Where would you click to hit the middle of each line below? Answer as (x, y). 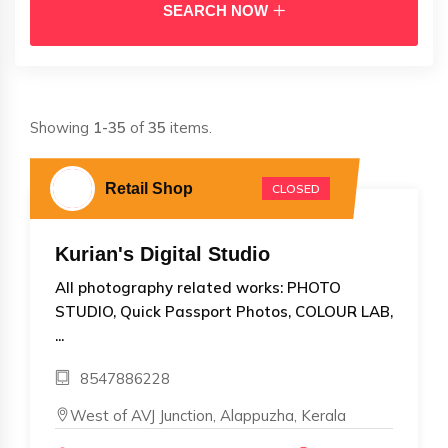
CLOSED (295, 189)
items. (189, 128)
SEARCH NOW (215, 11)
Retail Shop (149, 189)
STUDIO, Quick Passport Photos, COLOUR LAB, (224, 312)
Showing (61, 128)
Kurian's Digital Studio (162, 254)
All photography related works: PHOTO (198, 288)
